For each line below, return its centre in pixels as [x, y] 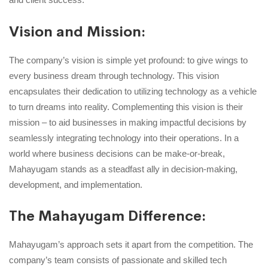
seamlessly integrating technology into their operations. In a [124, 138]
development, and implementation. [76, 184]
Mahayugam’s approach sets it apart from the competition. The [131, 245]
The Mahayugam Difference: [107, 216]
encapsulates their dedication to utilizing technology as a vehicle [133, 91]
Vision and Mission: [77, 31]
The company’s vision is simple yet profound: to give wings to [128, 60]
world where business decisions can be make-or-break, [117, 153]
